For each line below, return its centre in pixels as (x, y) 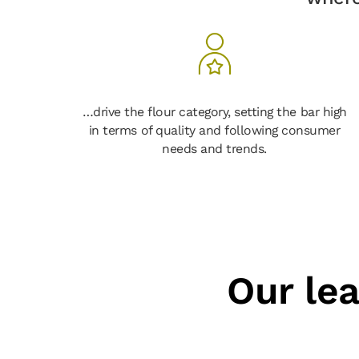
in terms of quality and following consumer (214, 130)
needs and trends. (214, 148)
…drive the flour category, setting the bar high (214, 111)
